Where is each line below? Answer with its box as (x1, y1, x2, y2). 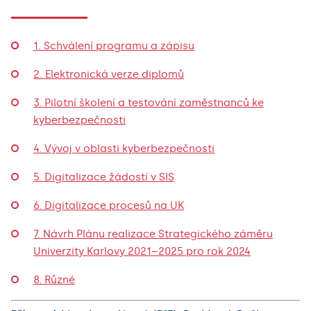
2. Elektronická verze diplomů (33, 67, 184, 81)
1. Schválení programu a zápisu (33, 39, 194, 52)
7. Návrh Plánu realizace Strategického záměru (33, 227, 273, 240)
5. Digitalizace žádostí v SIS (33, 170, 174, 183)
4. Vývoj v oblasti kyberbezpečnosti (33, 142, 215, 155)
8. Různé (33, 273, 75, 286)
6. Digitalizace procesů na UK (33, 199, 184, 212)
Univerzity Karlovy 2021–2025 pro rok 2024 (33, 244, 251, 258)
